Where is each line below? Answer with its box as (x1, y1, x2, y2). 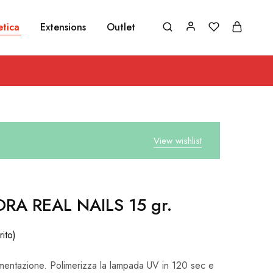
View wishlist (154, 134, 202, 147)
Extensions (40, 20, 86, 34)
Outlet (107, 20, 135, 34)
